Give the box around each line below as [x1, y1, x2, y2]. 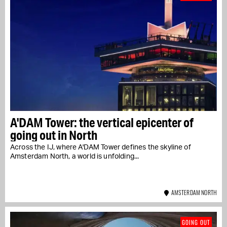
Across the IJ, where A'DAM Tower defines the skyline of [10, 143, 191, 151]
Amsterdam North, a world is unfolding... [10, 153, 139, 160]
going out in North [10, 127, 97, 143]
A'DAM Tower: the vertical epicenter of [10, 114, 194, 130]
